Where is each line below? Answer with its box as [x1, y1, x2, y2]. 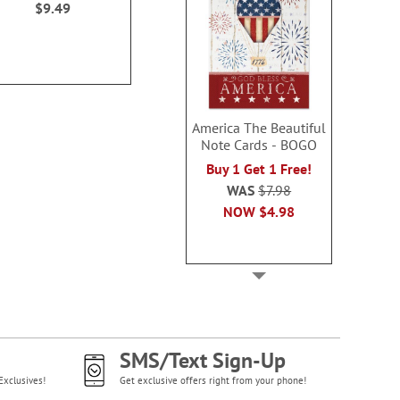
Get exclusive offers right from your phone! [119, 374, 306, 387]
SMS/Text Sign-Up [119, 346, 286, 374]
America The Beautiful [192, 118, 327, 137]
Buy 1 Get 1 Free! [206, 159, 312, 178]
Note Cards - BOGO [201, 135, 318, 154]
